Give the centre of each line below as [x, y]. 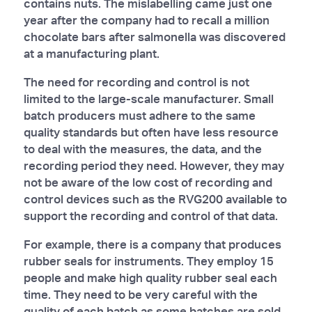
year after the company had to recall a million [146, 19]
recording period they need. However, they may [154, 165]
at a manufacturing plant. [91, 53]
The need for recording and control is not [136, 81]
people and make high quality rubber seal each [150, 277]
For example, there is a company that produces [152, 244]
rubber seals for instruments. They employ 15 [148, 260]
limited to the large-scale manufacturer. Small [148, 98]
